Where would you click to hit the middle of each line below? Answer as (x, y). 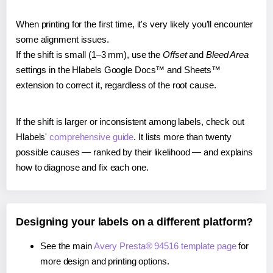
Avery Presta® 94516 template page (165, 246)
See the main (67, 246)
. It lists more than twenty (183, 137)
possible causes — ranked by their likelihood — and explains (135, 152)
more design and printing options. (105, 261)
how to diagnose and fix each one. (82, 168)
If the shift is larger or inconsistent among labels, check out (130, 122)
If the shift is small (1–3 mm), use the (89, 55)
